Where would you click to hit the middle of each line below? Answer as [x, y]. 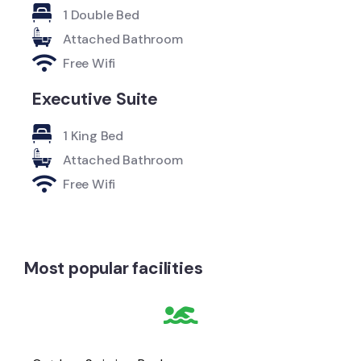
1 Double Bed [101, 15]
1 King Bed [93, 136]
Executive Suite [95, 99]
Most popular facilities [114, 268]
